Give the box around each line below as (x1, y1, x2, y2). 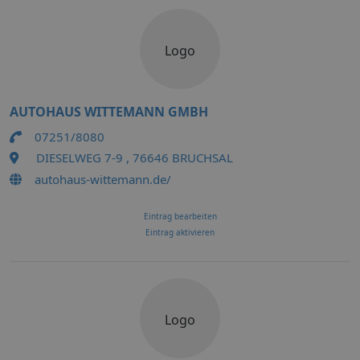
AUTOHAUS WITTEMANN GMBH (10, 103, 208, 121)
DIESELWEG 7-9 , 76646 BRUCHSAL (36, 149, 233, 166)
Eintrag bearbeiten (143, 211, 217, 222)
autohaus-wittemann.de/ (35, 171, 171, 187)
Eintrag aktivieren (145, 227, 215, 238)
